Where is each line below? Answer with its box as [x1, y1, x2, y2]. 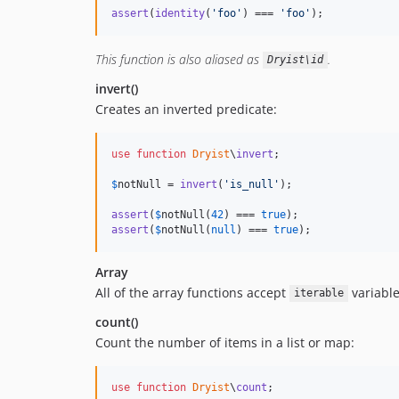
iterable [293, 287, 344, 300]
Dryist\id [266, 53, 323, 67]
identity [155, 6, 205, 20]
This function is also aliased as [95, 50, 263, 68]
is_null [230, 177, 273, 191]
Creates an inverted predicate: [95, 100, 277, 118]
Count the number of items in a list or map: [95, 333, 354, 351]
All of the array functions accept [95, 283, 289, 301]
